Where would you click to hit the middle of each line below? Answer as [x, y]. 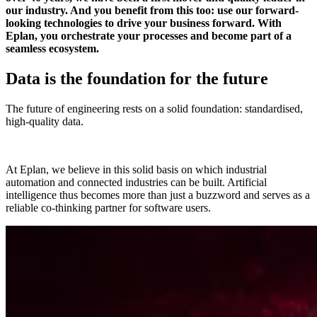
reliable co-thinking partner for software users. [108, 207]
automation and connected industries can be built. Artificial [136, 182]
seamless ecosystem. [52, 48]
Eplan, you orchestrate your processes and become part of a [149, 35]
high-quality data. [45, 121]
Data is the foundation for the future [137, 78]
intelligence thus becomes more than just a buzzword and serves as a [158, 195]
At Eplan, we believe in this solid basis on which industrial [136, 169]
